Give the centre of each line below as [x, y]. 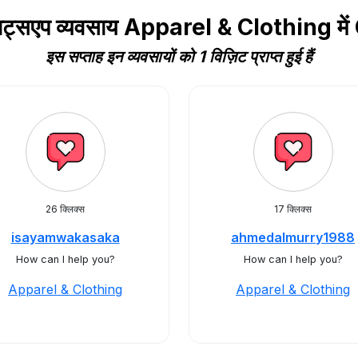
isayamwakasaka [65, 237]
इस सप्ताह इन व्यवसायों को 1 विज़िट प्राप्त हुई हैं [179, 57]
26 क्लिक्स [65, 209]
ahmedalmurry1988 [293, 237]
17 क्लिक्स [293, 209]
